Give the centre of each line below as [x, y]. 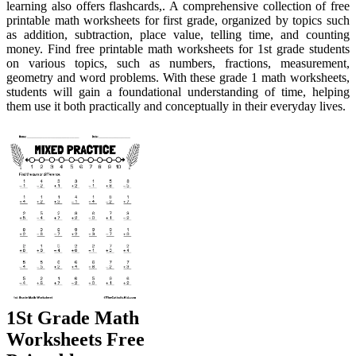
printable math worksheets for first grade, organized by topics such [178, 21]
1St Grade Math [73, 318]
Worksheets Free [75, 340]
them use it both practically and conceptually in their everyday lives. [176, 106]
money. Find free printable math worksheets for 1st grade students [178, 49]
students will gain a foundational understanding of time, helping [178, 92]
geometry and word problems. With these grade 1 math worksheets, [178, 78]
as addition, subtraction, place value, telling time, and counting [178, 35]
